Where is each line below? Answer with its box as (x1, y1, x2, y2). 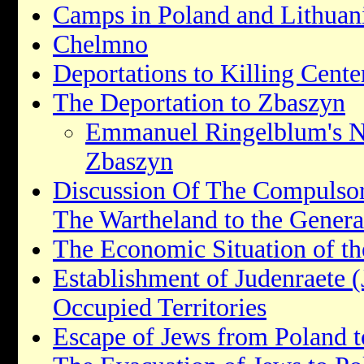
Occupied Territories (53, 292, 266, 322)
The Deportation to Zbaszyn (53, 88, 345, 117)
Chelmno (53, 29, 148, 58)
